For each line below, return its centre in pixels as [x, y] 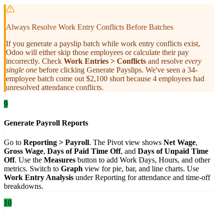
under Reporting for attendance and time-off [142, 177]
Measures [60, 160]
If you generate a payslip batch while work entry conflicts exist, [103, 43]
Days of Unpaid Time [173, 151]
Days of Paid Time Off [84, 151]
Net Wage [180, 142]
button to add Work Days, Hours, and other [143, 160]
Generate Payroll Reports [46, 123]
